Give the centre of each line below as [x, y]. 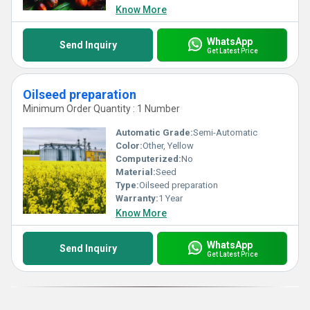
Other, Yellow [168, 146]
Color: [129, 146]
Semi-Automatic [225, 133]
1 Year [171, 198]
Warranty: [137, 198]
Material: [136, 172]
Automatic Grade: [154, 133]
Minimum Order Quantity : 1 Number [101, 109]
